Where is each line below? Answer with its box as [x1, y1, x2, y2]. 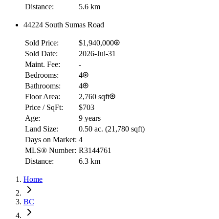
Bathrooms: [25, 81, 61, 90]
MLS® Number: [25, 146, 76, 154]
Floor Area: [25, 92, 60, 101]
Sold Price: [25, 38, 59, 47]
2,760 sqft [79, 92, 109, 101]
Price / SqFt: [25, 103, 63, 111]
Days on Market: [25, 135, 77, 144]
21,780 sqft [108, 124, 142, 133]
